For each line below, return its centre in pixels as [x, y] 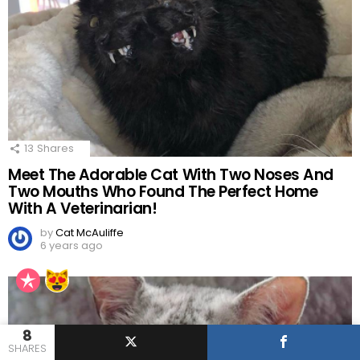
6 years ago [72, 245]
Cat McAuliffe [90, 232]
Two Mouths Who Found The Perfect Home [163, 191]
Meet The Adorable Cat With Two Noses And [171, 174]
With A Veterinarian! [83, 208]
